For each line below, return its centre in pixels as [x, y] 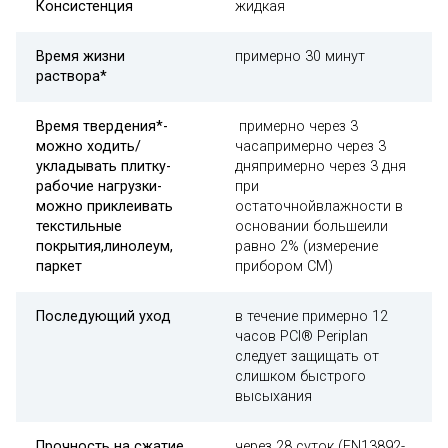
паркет [59, 266]
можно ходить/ [88, 146]
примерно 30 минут [300, 56]
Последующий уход [103, 316]
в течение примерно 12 [311, 316]
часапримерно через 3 [310, 146]
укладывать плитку [101, 166]
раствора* [71, 76]
